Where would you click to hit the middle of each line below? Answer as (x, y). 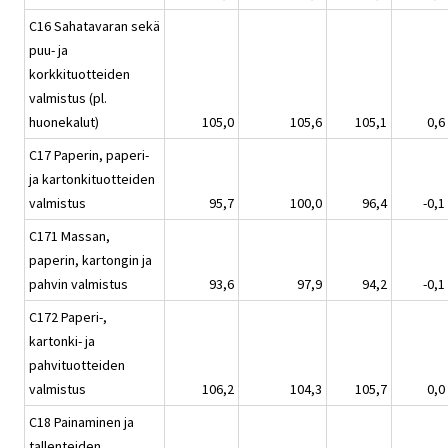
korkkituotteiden (79, 74)
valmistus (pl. (68, 98)
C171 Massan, (69, 236)
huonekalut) (64, 122)
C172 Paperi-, (68, 317)
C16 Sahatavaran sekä (94, 26)
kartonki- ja (62, 341)
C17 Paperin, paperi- (89, 155)
